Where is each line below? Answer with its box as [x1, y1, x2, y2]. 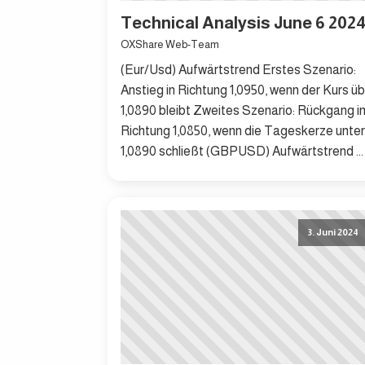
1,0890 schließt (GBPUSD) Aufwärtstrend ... [121, 144, 363, 159]
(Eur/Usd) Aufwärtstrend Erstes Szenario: [121, 63, 356, 77]
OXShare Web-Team [121, 38, 219, 51]
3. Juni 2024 [307, 227, 359, 238]
